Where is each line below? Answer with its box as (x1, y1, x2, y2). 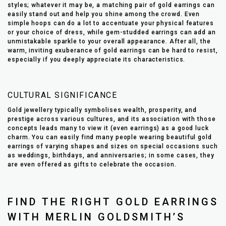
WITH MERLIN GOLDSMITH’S (8, 210, 185, 223)
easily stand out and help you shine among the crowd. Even (8, 10, 200, 18)
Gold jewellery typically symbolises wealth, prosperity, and (8, 106, 197, 114)
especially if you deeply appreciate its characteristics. (8, 55, 186, 63)
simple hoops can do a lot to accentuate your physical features (8, 19, 214, 27)
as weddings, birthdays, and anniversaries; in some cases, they (8, 151, 214, 159)
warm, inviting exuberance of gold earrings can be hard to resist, (8, 46, 218, 54)
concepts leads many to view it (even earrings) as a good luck (8, 124, 209, 132)
